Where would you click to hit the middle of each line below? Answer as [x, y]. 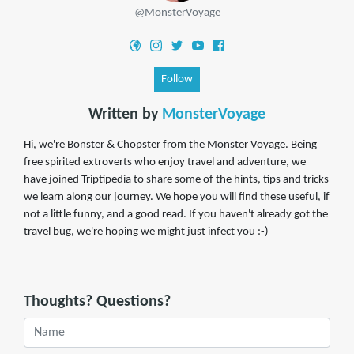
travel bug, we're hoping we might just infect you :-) [146, 232]
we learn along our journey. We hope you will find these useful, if [177, 198]
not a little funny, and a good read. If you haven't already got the [176, 215]
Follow [177, 80]
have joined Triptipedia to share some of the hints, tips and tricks [176, 180]
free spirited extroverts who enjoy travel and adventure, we [165, 163]
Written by [125, 115]
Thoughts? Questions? [97, 302]
